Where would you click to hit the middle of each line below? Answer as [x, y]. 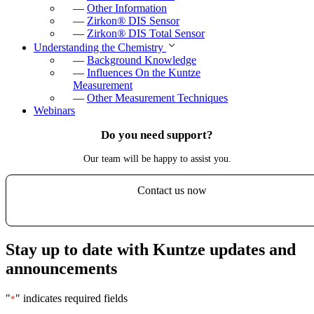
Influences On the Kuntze [144, 73]
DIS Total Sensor [165, 34]
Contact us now [172, 190]
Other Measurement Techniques [157, 98]
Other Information [127, 8]
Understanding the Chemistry [100, 48]
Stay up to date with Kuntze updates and [151, 249]
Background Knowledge [142, 60]
